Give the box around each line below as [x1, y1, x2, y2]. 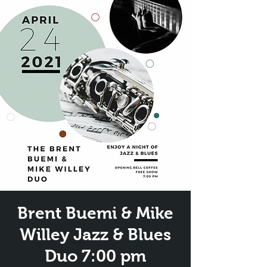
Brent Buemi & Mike [17, 204, 173, 222]
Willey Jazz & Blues [20, 225, 171, 244]
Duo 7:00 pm [45, 247, 146, 265]
